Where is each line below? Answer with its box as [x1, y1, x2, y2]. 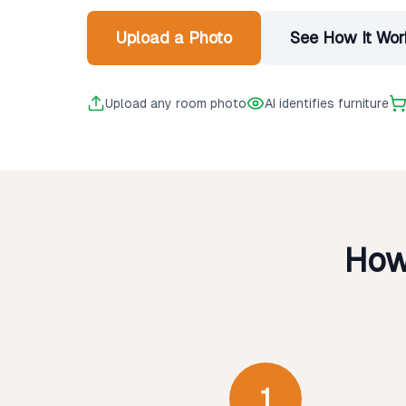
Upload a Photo [116, 28, 232, 47]
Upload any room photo [105, 96, 246, 111]
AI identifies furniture [265, 96, 389, 111]
